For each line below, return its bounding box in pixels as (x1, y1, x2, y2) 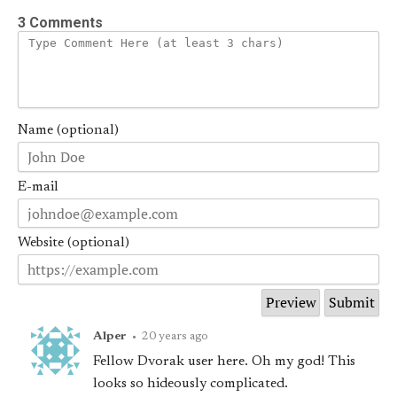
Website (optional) (18, 236, 129, 251)
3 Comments (18, 13, 103, 31)
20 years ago (142, 331, 209, 344)
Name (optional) (18, 123, 119, 138)
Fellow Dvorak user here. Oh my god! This (93, 354, 356, 370)
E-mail (18, 179, 58, 194)
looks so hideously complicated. (93, 377, 289, 392)
